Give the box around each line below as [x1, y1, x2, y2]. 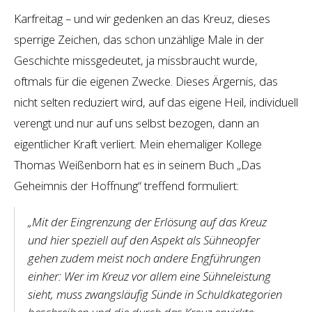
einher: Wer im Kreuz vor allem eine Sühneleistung [27, 267, 271, 284]
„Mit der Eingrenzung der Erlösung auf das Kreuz [27, 213, 267, 230]
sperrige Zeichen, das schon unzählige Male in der [14, 31, 264, 47]
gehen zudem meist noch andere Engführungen [27, 249, 260, 266]
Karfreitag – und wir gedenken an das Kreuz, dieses [14, 10, 270, 26]
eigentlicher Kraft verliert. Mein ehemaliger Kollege [14, 135, 262, 152]
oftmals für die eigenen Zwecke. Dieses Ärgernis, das [14, 72, 278, 89]
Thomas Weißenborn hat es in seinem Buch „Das [14, 156, 261, 173]
